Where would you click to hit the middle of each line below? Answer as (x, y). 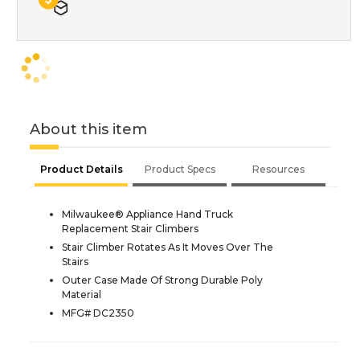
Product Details (81, 169)
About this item (88, 129)
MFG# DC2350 (98, 313)
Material (82, 294)
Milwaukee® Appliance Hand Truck (147, 214)
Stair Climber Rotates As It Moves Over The (168, 247)
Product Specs (180, 169)
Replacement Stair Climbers (130, 228)
